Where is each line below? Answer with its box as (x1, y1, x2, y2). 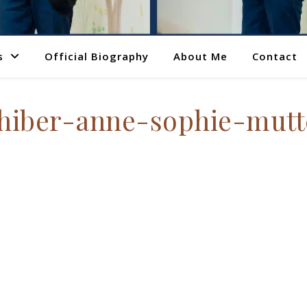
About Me (173, 49, 228, 63)
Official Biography (44, 49, 149, 63)
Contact (251, 49, 297, 63)
